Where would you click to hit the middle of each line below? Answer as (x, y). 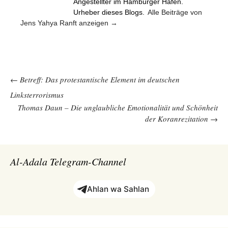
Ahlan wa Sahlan (118, 189)
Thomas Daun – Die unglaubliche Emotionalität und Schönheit (118, 107)
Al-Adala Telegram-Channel (68, 161)
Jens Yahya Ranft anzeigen (65, 23)
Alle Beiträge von (175, 12)
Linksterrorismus (37, 95)
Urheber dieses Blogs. (110, 12)
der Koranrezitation (178, 119)
